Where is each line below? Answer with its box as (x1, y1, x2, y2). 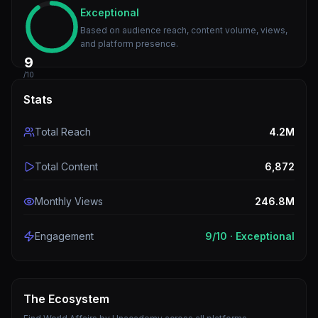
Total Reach (35, 126, 91, 138)
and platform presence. (80, 38, 178, 49)
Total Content (35, 160, 98, 172)
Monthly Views (35, 195, 103, 207)
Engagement (35, 230, 94, 242)
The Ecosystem (23, 292, 109, 306)
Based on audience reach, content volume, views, (80, 25, 287, 35)
